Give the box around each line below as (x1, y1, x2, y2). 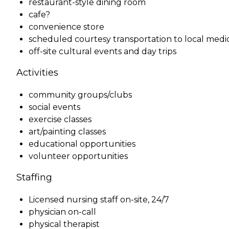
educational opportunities (29, 139, 135, 149)
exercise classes (29, 114, 91, 124)
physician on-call (29, 207, 96, 217)
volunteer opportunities (29, 151, 128, 161)
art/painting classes (29, 126, 106, 136)
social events (29, 102, 80, 112)
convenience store (29, 21, 104, 32)
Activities (16, 66, 58, 78)
